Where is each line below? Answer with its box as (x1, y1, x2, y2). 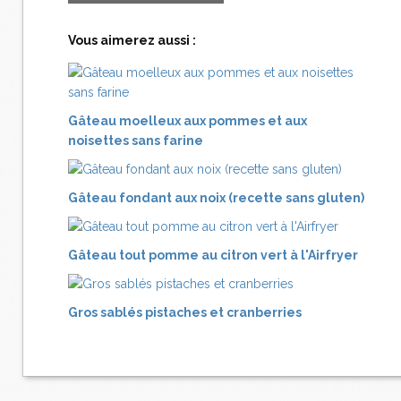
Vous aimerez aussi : (68, 33, 196, 48)
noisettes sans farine (68, 133, 203, 149)
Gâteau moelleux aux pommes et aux (68, 114, 307, 129)
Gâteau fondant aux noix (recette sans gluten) (68, 191, 364, 206)
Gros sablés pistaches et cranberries (68, 305, 302, 320)
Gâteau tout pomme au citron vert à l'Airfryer (68, 248, 358, 263)
